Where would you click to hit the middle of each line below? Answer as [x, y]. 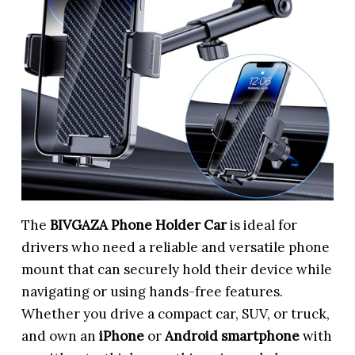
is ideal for [262, 225]
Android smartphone [233, 336]
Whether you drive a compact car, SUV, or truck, [176, 313]
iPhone [122, 336]
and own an [61, 336]
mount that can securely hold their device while [177, 269]
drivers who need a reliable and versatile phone [176, 247]
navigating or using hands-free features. [153, 291]
